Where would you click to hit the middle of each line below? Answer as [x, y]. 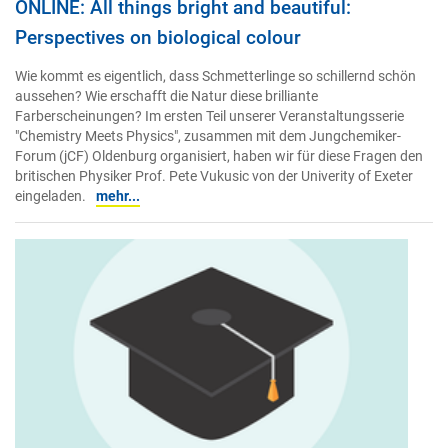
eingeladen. [50, 197]
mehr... [118, 197]
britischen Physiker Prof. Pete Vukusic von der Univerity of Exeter [214, 177]
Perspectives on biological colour [158, 37]
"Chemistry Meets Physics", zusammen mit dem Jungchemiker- [208, 137]
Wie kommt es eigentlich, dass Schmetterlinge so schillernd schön [215, 77]
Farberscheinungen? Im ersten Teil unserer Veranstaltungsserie [209, 117]
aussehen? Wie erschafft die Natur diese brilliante [166, 97]
